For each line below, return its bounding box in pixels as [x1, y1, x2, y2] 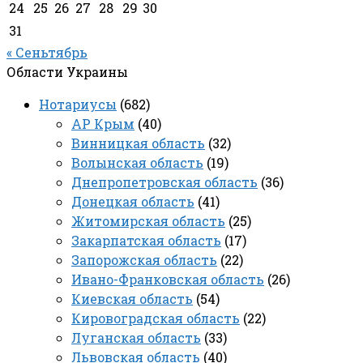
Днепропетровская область [71, 173, 258, 190]
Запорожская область [71, 250, 217, 268]
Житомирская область [71, 211, 225, 229]
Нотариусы [39, 95, 117, 113]
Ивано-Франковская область [71, 270, 264, 288]
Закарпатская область [71, 231, 221, 249]
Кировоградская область [71, 309, 240, 327]
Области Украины [6, 62, 128, 80]
